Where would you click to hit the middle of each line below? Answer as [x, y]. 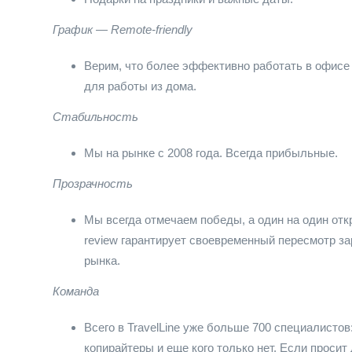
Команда [76, 291]
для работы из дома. [140, 86]
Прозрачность [93, 183]
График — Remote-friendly [123, 29]
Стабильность [95, 117]
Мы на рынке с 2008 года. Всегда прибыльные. [211, 153]
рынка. [102, 260]
